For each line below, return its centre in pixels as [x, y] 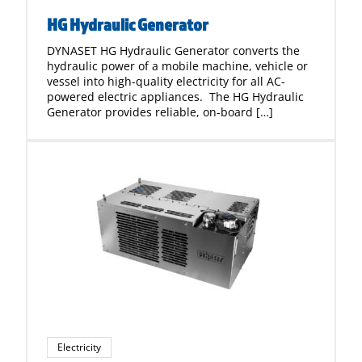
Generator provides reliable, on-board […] [160, 112]
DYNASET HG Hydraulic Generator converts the [173, 51]
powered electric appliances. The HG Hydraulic [175, 97]
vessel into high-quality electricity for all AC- [166, 81]
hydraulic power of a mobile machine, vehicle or [177, 66]
